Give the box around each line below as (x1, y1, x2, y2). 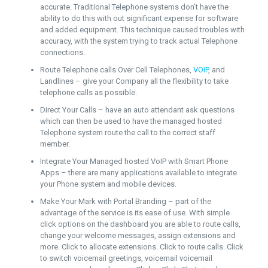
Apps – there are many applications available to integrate (39, 168, 237, 177)
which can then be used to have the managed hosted (39, 117, 222, 126)
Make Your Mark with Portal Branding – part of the (39, 197, 211, 206)
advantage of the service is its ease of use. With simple (39, 208, 230, 217)
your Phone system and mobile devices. (39, 179, 176, 188)
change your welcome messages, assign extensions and (39, 231, 236, 240)
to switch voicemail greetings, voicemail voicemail (39, 254, 212, 263)
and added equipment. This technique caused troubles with (39, 25, 245, 34)
